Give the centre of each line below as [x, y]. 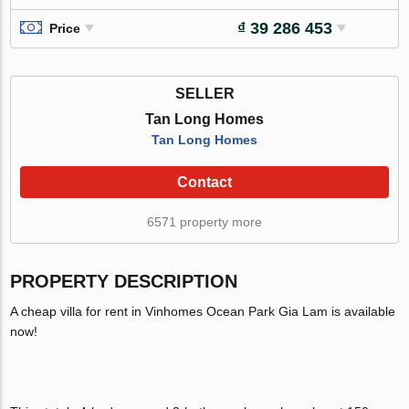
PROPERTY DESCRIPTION [124, 281]
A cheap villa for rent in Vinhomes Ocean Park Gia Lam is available [203, 311]
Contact [204, 182]
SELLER [204, 93]
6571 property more [204, 221]
